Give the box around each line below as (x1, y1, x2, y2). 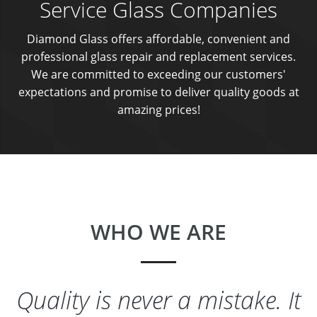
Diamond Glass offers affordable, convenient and (27, 31, 290, 47)
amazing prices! (117, 102, 200, 117)
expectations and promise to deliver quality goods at (18, 84, 299, 100)
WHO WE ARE (91, 217, 226, 246)
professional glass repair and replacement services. (21, 49, 296, 64)
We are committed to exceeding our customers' (31, 67, 286, 82)
